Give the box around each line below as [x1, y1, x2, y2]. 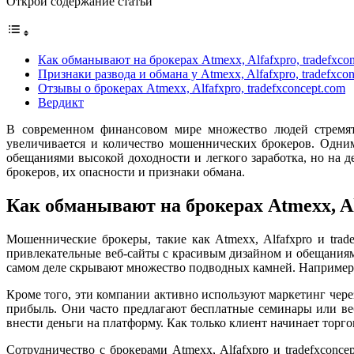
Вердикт [38, 95, 84, 109]
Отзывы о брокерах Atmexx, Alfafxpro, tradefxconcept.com [38, 81, 345, 95]
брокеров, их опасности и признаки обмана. [6, 164, 245, 179]
